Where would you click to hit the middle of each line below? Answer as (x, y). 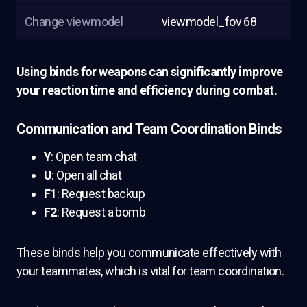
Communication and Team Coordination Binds (149, 129)
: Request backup (101, 194)
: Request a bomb (101, 212)
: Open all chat (87, 175)
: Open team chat (94, 157)
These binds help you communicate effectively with (149, 253)
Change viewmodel (74, 22)
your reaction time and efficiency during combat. (147, 90)
